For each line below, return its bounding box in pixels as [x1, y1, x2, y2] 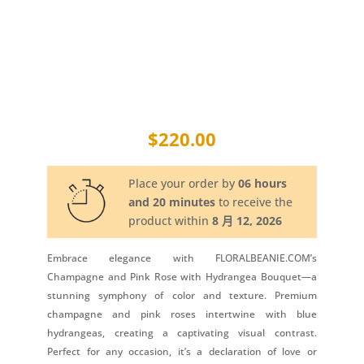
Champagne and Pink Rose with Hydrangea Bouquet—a [47, 270, 317, 284]
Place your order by [128, 175, 239, 192]
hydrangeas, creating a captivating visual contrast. [47, 326, 317, 340]
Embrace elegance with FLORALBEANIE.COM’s [47, 251, 317, 266]
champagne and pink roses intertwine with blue [47, 307, 317, 322]
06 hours [238, 175, 288, 192]
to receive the [215, 194, 293, 210]
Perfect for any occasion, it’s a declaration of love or [47, 344, 317, 359]
